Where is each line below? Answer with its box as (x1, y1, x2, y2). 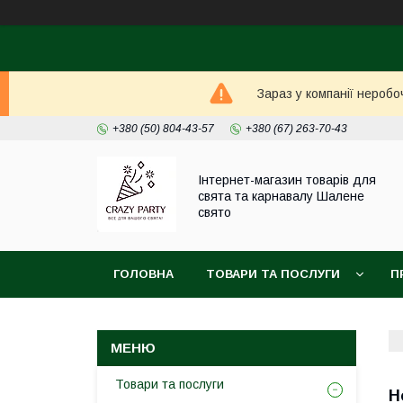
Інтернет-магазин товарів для (198, 172, 376, 187)
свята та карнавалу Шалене (198, 188, 364, 203)
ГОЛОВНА (113, 267, 174, 281)
